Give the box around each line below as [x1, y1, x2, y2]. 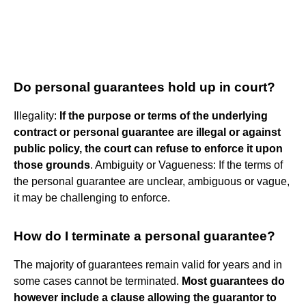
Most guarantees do [182, 275, 285, 287]
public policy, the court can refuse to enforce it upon [14, 142, 283, 154]
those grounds [14, 158, 90, 171]
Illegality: [14, 109, 59, 122]
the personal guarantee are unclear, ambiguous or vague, [14, 175, 290, 187]
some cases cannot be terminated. [14, 275, 182, 287]
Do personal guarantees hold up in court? [14, 79, 275, 94]
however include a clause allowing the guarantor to [14, 291, 277, 303]
